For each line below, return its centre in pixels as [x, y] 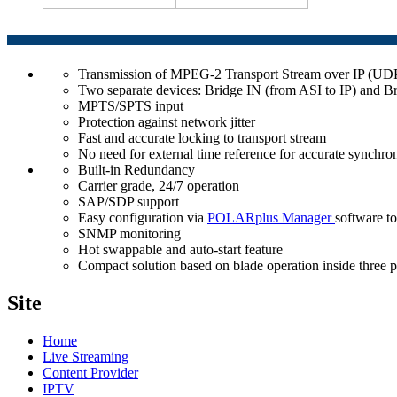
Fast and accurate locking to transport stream [202, 138]
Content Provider [90, 373]
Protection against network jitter [167, 122]
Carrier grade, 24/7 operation [159, 186]
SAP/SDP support [128, 202]
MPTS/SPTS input [131, 106]
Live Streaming [86, 357]
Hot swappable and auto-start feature [180, 250]
